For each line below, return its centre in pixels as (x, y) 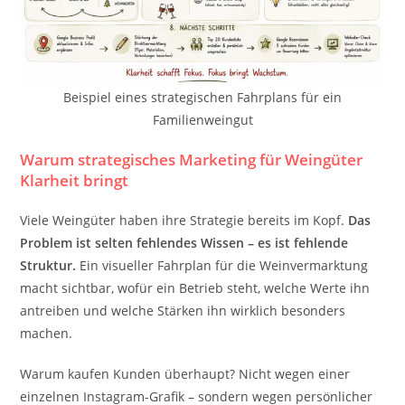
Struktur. (48, 265)
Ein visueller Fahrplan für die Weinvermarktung (222, 265)
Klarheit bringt (75, 180)
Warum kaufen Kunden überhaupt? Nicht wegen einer (185, 374)
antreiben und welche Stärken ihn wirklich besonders (183, 311)
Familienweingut (202, 120)
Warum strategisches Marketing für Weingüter (192, 160)
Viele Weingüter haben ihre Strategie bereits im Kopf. (184, 220)
